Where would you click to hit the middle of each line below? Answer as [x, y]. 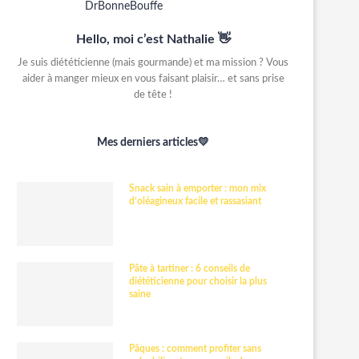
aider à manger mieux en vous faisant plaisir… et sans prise [153, 79]
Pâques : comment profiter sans [195, 349]
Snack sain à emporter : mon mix [198, 188]
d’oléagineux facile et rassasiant [195, 201]
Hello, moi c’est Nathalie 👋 [153, 39]
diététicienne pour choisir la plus [198, 281]
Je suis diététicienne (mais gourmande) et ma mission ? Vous [153, 63]
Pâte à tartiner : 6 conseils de [190, 268]
